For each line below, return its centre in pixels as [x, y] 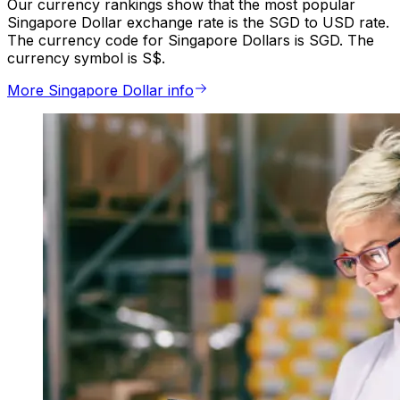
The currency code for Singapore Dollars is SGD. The [191, 41]
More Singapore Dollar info [100, 91]
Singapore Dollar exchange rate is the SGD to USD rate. [198, 23]
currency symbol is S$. [86, 58]
